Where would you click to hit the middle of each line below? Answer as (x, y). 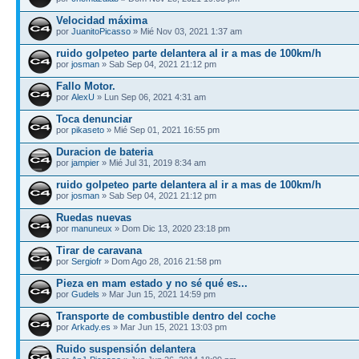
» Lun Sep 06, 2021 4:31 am (150, 97)
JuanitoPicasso (101, 31)
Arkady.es (91, 327)
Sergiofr (87, 261)
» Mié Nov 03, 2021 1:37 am (186, 31)
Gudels (85, 294)
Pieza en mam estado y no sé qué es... (152, 283)
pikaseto (88, 129)
